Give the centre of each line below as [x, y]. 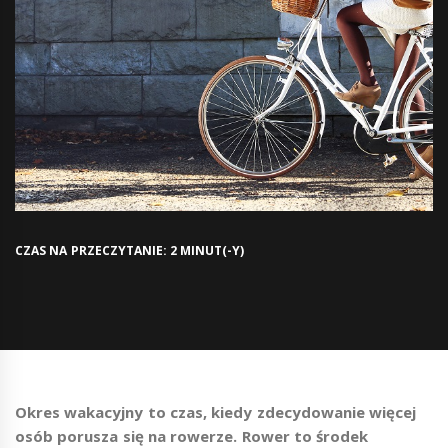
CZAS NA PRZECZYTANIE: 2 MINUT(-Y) [130, 250]
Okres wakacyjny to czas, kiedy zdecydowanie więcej [215, 411]
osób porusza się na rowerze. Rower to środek [192, 435]
